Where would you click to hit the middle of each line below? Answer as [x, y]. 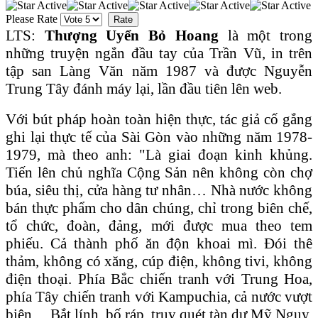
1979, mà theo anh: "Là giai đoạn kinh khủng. [159, 154]
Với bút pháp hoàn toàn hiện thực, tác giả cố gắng [159, 119]
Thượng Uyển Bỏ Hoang [131, 35]
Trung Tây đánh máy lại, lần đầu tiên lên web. [146, 88]
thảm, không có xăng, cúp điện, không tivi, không [159, 261]
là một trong [265, 35]
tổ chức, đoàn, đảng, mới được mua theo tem [159, 225]
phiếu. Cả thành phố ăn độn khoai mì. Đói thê [159, 243]
